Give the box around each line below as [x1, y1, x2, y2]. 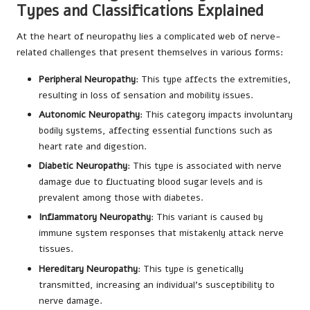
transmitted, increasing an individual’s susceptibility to [39, 277, 275, 291]
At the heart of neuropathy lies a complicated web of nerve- [17, 30, 281, 44]
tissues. [39, 242, 73, 256]
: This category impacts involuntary [140, 108, 293, 122]
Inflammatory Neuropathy [39, 210, 151, 224]
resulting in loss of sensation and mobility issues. [39, 89, 253, 102]
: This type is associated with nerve [127, 159, 282, 173]
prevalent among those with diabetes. [39, 191, 203, 205]
